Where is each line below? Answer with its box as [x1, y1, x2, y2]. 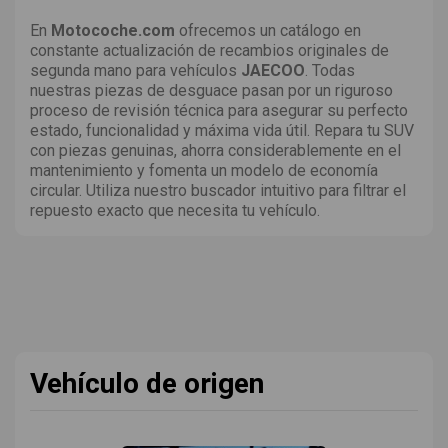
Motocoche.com [51, 20, 175, 40]
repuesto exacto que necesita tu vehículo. [30, 200, 320, 220]
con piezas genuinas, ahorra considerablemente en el [30, 140, 401, 160]
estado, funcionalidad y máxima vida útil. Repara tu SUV [30, 120, 414, 140]
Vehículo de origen [30, 366, 264, 400]
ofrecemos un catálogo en [175, 20, 361, 40]
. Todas [305, 60, 355, 80]
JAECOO [241, 60, 305, 80]
